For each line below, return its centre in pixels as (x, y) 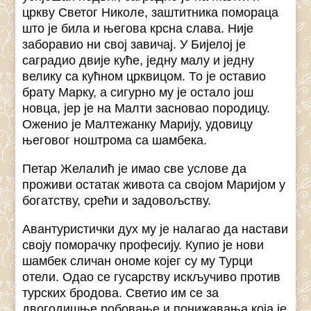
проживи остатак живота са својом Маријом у (154, 185)
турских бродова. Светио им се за (121, 293)
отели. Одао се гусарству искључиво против (152, 277)
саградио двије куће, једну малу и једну (138, 61)
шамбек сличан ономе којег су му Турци (138, 261)
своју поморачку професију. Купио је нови (143, 245)
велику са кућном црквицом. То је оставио (144, 77)
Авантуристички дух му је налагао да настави (155, 229)
